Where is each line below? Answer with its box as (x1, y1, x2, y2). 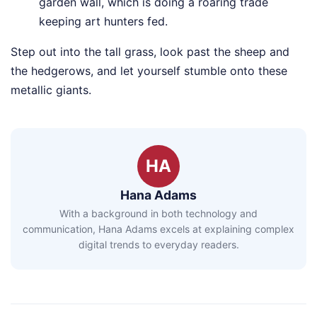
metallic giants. (11, 83, 91, 97)
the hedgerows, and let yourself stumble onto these (11, 64, 287, 78)
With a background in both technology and (59, 207, 258, 220)
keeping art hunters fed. (39, 14, 168, 28)
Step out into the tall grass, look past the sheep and (11, 45, 289, 59)
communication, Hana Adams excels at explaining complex (23, 223, 294, 236)
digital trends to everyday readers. (78, 238, 239, 251)
